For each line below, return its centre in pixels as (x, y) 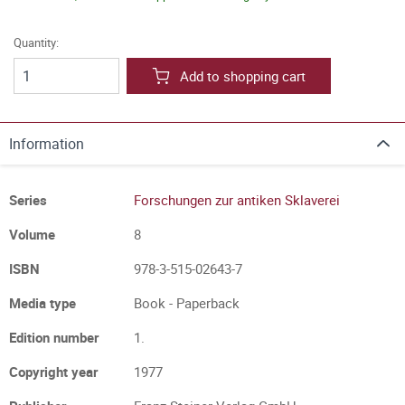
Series (28, 200)
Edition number (54, 337)
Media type (42, 303)
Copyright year (53, 372)
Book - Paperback (187, 303)
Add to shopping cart (243, 76)
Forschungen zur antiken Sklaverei (237, 200)
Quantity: (36, 42)
